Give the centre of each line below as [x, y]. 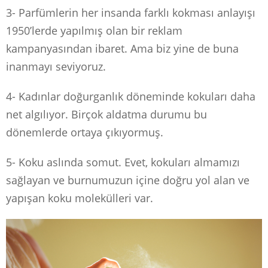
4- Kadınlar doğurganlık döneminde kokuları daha [131, 96]
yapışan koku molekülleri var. [80, 198]
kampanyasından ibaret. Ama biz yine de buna [122, 48]
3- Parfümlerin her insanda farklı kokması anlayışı [131, 12]
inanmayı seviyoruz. [56, 66]
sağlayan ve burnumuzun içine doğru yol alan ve [128, 180]
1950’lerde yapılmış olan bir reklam [94, 30]
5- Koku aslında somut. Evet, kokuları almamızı [123, 162]
